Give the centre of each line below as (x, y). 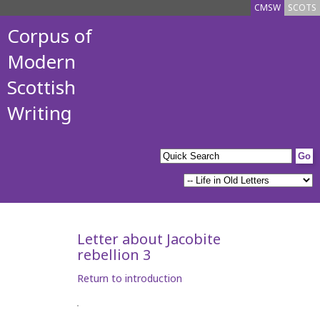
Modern (41, 61)
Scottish (41, 87)
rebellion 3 (114, 255)
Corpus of (50, 36)
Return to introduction (130, 278)
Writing (40, 113)
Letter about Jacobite (149, 239)
